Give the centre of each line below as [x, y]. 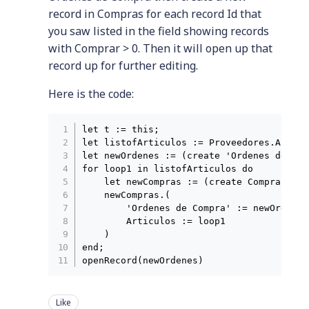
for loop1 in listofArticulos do [168, 169]
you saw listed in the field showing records [159, 31]
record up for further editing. [123, 66]
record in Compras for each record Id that [155, 14]
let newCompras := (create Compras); [190, 182]
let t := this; [121, 130]
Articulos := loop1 [154, 221]
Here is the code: [91, 94]
